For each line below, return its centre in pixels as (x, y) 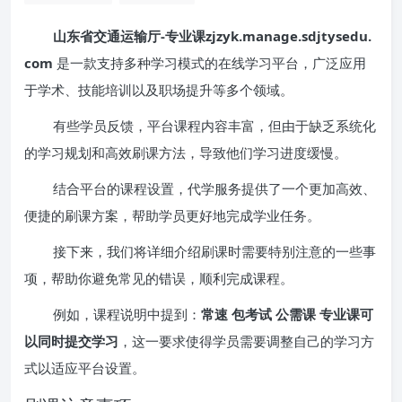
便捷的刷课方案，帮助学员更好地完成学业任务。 (172, 215)
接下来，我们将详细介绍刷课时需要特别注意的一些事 (214, 251)
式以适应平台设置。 (85, 367)
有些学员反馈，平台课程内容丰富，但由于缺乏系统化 (214, 125)
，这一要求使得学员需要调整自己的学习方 (246, 341)
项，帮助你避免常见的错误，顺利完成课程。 (159, 278)
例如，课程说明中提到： (127, 314)
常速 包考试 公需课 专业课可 (287, 314)
